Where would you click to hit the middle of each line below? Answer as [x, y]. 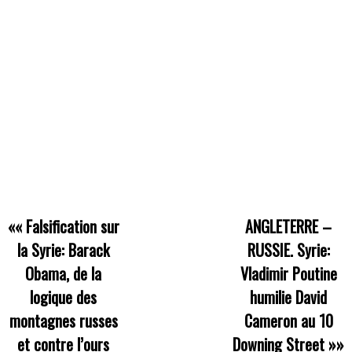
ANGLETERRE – [289, 226]
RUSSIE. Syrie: [288, 249]
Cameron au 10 [288, 320]
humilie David [289, 297]
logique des [64, 297]
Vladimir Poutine [288, 273]
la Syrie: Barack [64, 249]
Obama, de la [64, 273]
